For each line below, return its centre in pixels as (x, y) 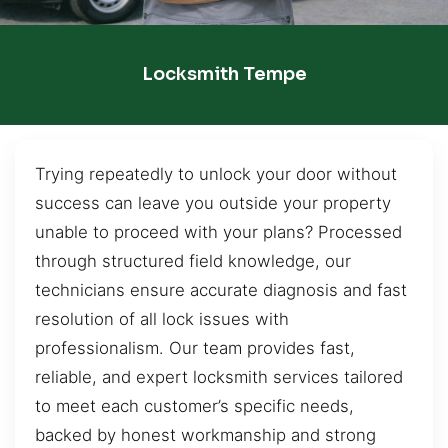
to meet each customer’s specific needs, (194, 405)
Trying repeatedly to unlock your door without (216, 173)
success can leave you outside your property (213, 202)
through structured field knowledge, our (193, 260)
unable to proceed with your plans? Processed (218, 231)
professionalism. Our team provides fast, (195, 347)
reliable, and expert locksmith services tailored (219, 376)
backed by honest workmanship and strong (205, 434)
